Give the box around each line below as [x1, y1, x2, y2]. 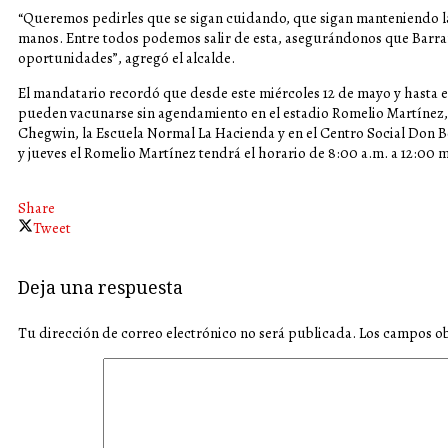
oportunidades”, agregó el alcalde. [18, 47, 235, 68]
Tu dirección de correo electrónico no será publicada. [18, 322, 356, 343]
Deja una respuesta [18, 275, 183, 306]
